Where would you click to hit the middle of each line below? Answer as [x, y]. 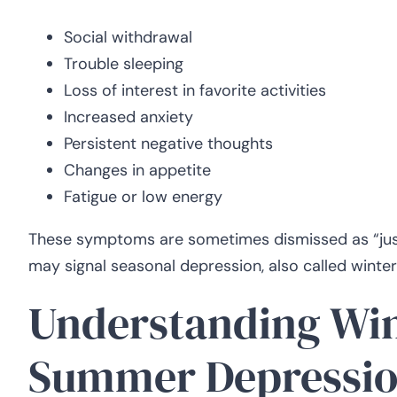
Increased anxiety [128, 117]
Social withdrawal [128, 38]
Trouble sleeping [124, 64]
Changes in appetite [137, 171]
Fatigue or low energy [143, 197]
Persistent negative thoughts [168, 144]
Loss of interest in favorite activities [195, 91]
